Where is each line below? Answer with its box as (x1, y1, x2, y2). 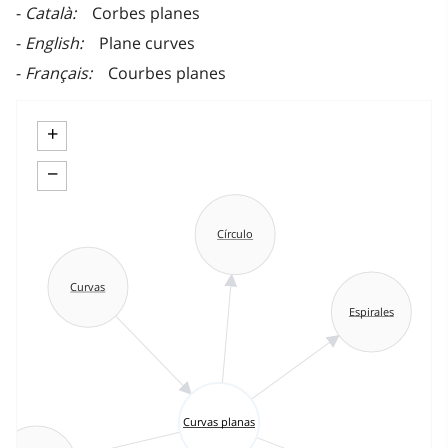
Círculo (217, 226, 254, 242)
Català (25, 2, 72, 25)
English (25, 32, 79, 55)
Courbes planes (108, 62, 226, 85)
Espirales (348, 303, 394, 319)
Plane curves (99, 32, 195, 55)
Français (25, 62, 88, 85)
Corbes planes (92, 2, 200, 25)
